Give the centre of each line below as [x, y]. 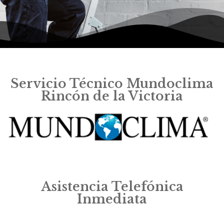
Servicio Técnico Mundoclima [112, 83]
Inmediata [112, 199]
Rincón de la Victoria [112, 96]
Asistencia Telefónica [112, 187]
